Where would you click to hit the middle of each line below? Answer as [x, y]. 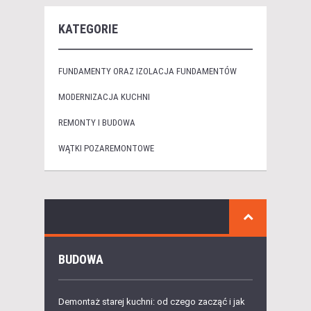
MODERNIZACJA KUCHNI [104, 97]
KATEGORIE [88, 29]
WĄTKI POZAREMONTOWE [106, 149]
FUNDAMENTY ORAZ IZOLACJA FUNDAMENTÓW [148, 72]
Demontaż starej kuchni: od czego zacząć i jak [152, 302]
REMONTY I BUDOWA [97, 123]
